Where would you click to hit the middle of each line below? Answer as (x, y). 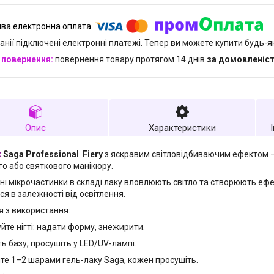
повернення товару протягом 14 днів (131, 60)
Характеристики (182, 128)
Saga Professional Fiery (52, 154)
